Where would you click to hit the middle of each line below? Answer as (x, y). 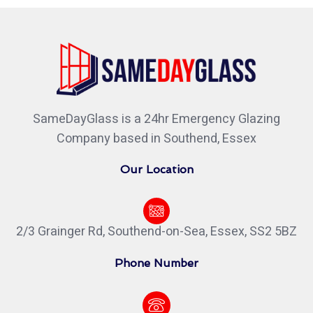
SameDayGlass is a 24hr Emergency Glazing (156, 119)
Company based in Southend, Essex (156, 139)
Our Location (156, 170)
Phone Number (156, 263)
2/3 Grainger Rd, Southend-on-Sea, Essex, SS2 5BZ (156, 232)
